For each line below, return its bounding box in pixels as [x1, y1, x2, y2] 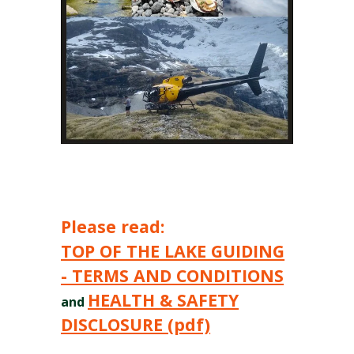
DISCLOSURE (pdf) [61, 312, 211, 336]
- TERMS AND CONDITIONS [61, 263, 284, 287]
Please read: [61, 214, 165, 238]
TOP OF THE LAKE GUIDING [61, 239, 285, 262]
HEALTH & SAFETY [88, 288, 239, 311]
